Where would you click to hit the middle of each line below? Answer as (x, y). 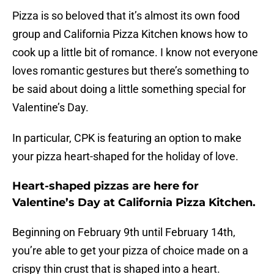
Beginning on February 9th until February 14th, (124, 232)
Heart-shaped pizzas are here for (106, 186)
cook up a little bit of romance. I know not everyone (135, 53)
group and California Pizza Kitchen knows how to (130, 34)
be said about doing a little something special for (129, 89)
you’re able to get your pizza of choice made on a (130, 251)
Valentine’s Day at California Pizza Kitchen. (134, 203)
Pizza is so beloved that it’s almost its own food (126, 16)
